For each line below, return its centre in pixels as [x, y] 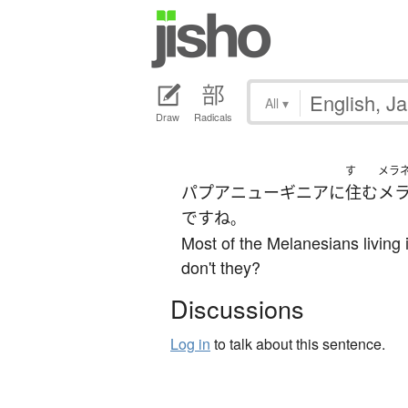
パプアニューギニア [255, 193]
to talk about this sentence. [298, 344]
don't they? [221, 267]
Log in [190, 344]
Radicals [213, 117]
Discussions [237, 309]
